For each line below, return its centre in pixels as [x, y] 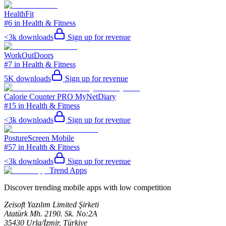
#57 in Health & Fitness [42, 147]
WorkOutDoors [29, 55]
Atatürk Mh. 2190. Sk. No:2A [51, 214]
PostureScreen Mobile [39, 138]
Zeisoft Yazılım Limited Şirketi [51, 205]
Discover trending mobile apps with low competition [88, 188]
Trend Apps [68, 171]
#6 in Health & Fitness [40, 23]
